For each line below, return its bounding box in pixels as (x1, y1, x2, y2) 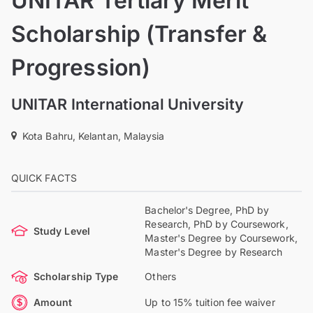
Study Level (34, 224, 90, 237)
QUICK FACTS (11, 171, 77, 184)
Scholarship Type (34, 270, 119, 282)
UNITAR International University (11, 94, 245, 113)
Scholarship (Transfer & (11, 20, 267, 48)
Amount (34, 296, 73, 308)
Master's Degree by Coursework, (145, 231, 298, 244)
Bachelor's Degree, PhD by (145, 203, 270, 216)
